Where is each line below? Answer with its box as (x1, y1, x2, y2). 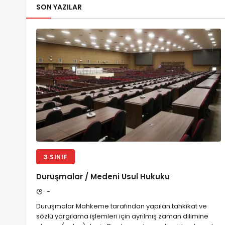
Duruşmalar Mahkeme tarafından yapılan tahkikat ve (36, 201, 207, 211)
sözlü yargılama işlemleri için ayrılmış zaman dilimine (36, 211, 208, 221)
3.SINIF (44, 152, 68, 161)
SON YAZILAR (36, 2, 82, 13)
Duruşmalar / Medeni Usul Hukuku (36, 171, 170, 182)
